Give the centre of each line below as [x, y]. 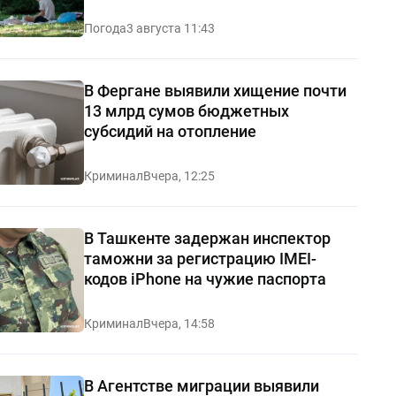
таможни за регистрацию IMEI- [200, 259]
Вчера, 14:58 [179, 324]
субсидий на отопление [170, 132]
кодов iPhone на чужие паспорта [205, 279]
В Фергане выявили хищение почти [215, 91]
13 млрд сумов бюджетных [186, 111]
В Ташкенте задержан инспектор [207, 239]
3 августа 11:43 [170, 29]
